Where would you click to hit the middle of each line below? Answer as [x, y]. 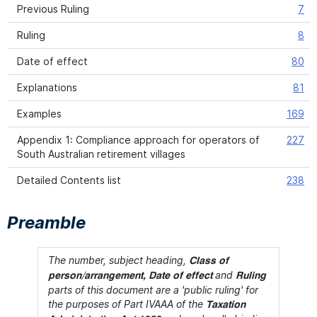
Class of [209, 261]
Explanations [47, 87]
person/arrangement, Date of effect [130, 276]
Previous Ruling [53, 9]
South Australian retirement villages [101, 154]
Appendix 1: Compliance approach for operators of [138, 140]
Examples [39, 114]
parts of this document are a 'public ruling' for [153, 290]
